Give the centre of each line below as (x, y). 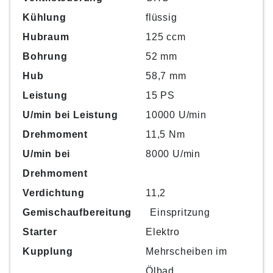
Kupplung (48, 251)
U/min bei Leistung (70, 115)
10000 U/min (176, 115)
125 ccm (166, 37)
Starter (40, 232)
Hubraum (46, 37)
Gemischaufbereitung (77, 212)
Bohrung (45, 56)
